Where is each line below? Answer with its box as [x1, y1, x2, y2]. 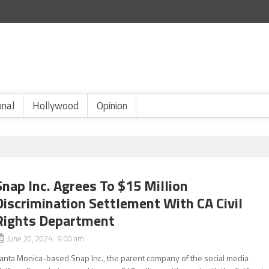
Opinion [97, 98, 127, 113]
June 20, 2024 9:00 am [7, 232, 85, 244]
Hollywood [32, 98, 79, 113]
